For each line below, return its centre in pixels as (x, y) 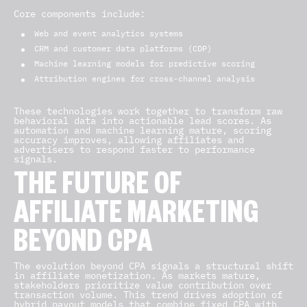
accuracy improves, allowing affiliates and (129, 140)
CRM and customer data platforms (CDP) (123, 48)
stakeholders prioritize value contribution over (143, 285)
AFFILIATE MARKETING (136, 218)
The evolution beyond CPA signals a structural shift (153, 266)
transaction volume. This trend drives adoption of (148, 295)
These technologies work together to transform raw (148, 111)
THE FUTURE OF (98, 189)
